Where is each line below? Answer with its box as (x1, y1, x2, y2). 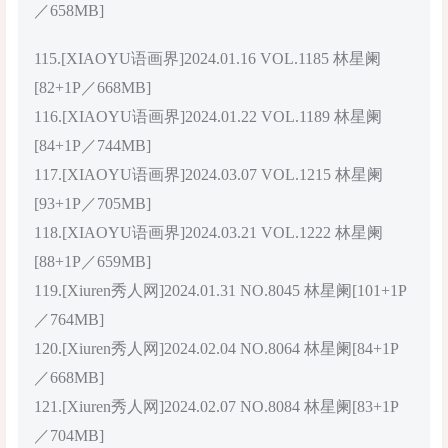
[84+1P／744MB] (34, 136, 151, 154)
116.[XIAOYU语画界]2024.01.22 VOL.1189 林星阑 (34, 107, 382, 125)
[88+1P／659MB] (34, 252, 151, 270)
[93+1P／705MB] (34, 194, 151, 212)
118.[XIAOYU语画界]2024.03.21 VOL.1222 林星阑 (34, 223, 383, 241)
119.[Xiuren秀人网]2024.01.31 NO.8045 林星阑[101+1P (34, 281, 407, 299)
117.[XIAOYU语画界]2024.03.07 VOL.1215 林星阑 (34, 165, 383, 183)
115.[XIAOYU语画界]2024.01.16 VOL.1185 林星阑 (34, 49, 381, 67)
